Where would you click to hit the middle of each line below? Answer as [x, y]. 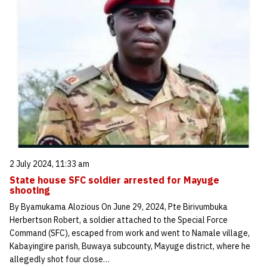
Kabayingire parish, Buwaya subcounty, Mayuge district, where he [130, 246]
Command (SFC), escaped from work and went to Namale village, [130, 233]
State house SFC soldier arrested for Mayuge [114, 180]
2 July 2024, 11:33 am [49, 164]
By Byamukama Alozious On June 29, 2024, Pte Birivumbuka [119, 207]
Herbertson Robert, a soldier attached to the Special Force [119, 220]
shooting [30, 190]
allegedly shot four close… [60, 259]
